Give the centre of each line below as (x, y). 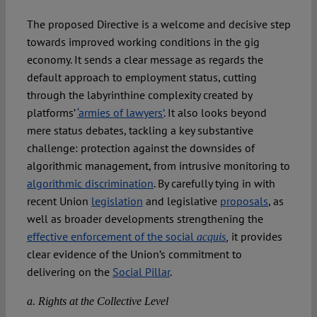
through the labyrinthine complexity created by (139, 95)
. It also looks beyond (215, 113)
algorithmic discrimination (90, 184)
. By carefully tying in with (214, 184)
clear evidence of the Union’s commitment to (134, 254)
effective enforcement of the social (111, 237)
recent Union (59, 201)
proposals (244, 201)
